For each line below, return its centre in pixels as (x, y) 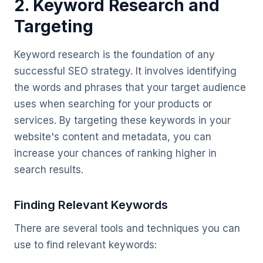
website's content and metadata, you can (113, 137)
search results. (49, 170)
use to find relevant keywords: (85, 245)
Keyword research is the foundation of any (114, 55)
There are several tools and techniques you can (127, 228)
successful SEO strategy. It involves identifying (125, 71)
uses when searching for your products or (113, 104)
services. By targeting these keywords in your (122, 120)
